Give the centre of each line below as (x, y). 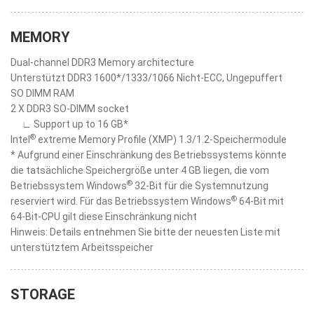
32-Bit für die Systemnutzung (200, 186)
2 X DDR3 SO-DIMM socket (70, 109)
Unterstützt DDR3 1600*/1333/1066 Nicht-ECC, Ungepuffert (146, 78)
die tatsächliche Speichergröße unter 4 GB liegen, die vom (140, 170)
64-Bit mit (260, 201)
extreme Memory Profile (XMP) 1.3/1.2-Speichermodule (161, 139)
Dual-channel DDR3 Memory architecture (102, 62)
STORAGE (43, 294)
